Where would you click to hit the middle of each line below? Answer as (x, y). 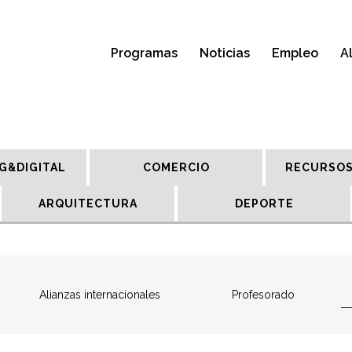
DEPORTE (264, 203)
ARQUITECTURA (88, 203)
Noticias (225, 53)
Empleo (295, 53)
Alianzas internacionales (100, 295)
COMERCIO (176, 167)
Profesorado (263, 295)
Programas (144, 53)
